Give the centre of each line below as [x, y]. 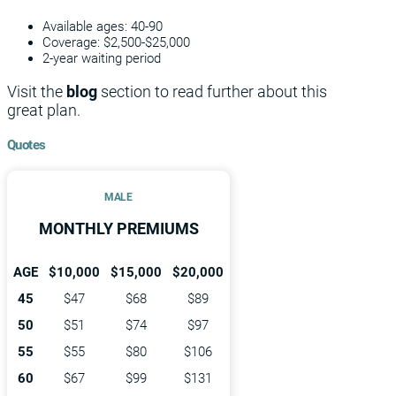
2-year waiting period [102, 58]
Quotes [27, 145]
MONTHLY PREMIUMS [118, 228]
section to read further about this [214, 91]
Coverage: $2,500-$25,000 [116, 42]
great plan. [44, 110]
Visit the [37, 91]
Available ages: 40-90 [103, 26]
